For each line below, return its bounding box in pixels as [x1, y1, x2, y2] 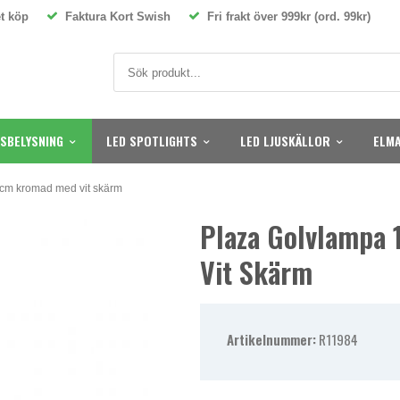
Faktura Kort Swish [58, 10, 171, 23]
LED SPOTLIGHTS [106, 131, 197, 150]
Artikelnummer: [227, 329, 316, 349]
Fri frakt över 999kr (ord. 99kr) [200, 10, 371, 23]
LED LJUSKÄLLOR [240, 131, 330, 150]
